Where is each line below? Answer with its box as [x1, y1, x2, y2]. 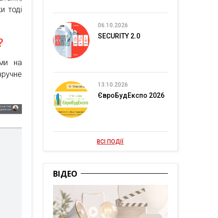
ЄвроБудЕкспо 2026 [97, 91, 164, 99]
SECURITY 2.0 [97, 32, 140, 40]
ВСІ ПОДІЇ [97, 138, 124, 145]
